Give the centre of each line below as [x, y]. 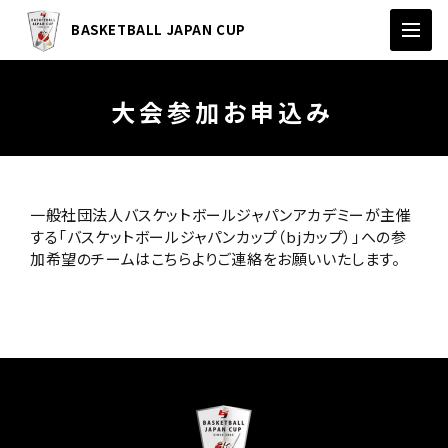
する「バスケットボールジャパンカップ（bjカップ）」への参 [218, 236]
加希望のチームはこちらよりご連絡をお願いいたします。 [215, 258]
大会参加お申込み [222, 111]
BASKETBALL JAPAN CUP [158, 29]
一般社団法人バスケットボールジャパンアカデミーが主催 [221, 214]
